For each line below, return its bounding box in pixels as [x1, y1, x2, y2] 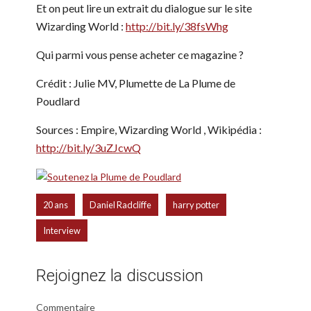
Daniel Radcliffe [90, 199, 151, 211]
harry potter [173, 199, 219, 211]
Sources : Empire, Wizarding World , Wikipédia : [36, 122, 262, 136]
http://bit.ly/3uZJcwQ [36, 140, 141, 154]
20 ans [43, 199, 68, 211]
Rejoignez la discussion [36, 266, 203, 286]
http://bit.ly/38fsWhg [126, 19, 228, 33]
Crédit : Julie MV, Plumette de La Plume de [36, 76, 235, 90]
